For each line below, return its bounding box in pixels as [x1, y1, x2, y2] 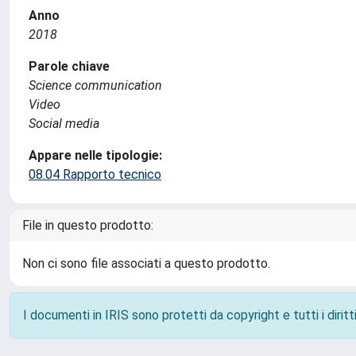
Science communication [29, 78, 162, 93]
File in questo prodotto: [22, 218, 153, 233]
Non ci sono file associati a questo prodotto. [22, 256, 270, 271]
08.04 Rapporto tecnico [29, 167, 161, 182]
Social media [29, 116, 99, 131]
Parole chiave [29, 59, 110, 74]
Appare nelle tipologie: [29, 148, 162, 163]
